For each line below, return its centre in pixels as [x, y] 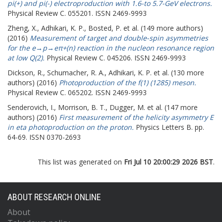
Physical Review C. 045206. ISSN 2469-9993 [115, 58]
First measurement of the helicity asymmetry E [136, 117]
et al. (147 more [171, 107]
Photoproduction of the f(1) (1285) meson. [128, 83]
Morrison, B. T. [82, 107]
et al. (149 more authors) [162, 28]
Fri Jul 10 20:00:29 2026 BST [168, 162]
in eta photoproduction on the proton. [71, 127]
